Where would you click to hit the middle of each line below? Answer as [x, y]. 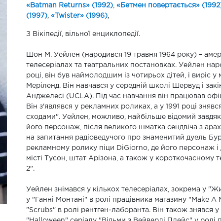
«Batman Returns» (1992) [70, 5]
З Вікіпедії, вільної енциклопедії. [83, 34]
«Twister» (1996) [79, 16]
